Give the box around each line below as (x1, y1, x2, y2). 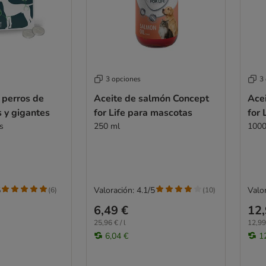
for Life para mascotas (93, 106, 192, 119)
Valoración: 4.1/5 (93, 184, 155, 196)
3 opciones (105, 74, 141, 84)
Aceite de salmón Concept (93, 91, 209, 105)
